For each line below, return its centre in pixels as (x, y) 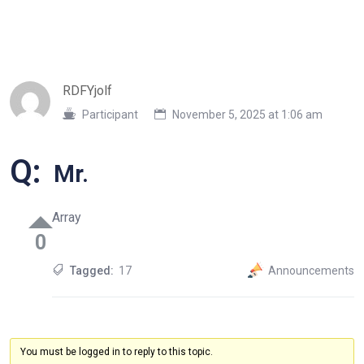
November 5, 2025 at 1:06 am (246, 115)
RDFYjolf (87, 91)
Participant (110, 115)
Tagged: (92, 271)
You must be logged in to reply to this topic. (116, 352)
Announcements (311, 271)
